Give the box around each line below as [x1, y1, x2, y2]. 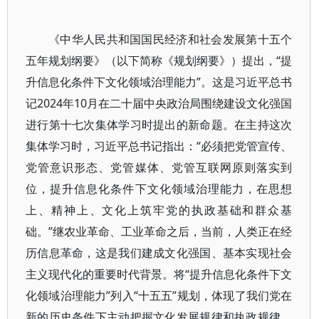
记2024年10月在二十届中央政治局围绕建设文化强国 [26, 95, 293, 111]
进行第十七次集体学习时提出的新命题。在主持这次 [26, 117, 293, 132]
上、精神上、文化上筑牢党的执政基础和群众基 [26, 202, 293, 218]
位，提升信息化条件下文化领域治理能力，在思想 [26, 181, 293, 197]
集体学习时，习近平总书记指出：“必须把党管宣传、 [26, 138, 293, 154]
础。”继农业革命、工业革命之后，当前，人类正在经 [26, 224, 293, 239]
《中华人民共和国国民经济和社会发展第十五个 [48, 31, 293, 47]
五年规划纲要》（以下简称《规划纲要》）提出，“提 [26, 53, 293, 68]
